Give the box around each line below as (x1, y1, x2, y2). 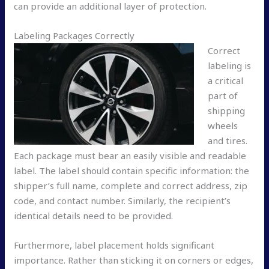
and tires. (207, 134, 247, 147)
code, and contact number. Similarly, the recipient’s (14, 195, 231, 207)
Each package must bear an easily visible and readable (14, 150, 247, 162)
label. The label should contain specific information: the (14, 165, 250, 177)
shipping (207, 104, 245, 117)
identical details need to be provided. (14, 210, 174, 222)
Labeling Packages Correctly (14, 29, 135, 42)
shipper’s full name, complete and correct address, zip (14, 180, 248, 192)
